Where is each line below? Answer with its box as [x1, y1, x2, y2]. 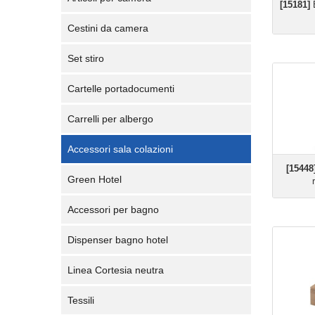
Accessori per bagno [67, 204, 159, 215]
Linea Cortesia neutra [67, 264, 164, 276]
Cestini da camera [67, 22, 148, 34]
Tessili [67, 295, 94, 306]
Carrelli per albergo [67, 113, 153, 124]
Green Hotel [67, 174, 122, 185]
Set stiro [67, 53, 104, 64]
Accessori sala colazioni [67, 143, 173, 155]
